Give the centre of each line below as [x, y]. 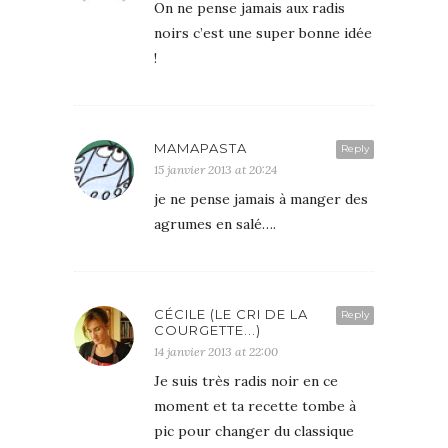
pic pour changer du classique [254, 430]
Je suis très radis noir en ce [246, 380]
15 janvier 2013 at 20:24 [215, 169]
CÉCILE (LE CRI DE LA [231, 313]
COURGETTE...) [207, 329]
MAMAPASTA [200, 147]
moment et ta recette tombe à [255, 405]
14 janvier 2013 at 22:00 [216, 351]
